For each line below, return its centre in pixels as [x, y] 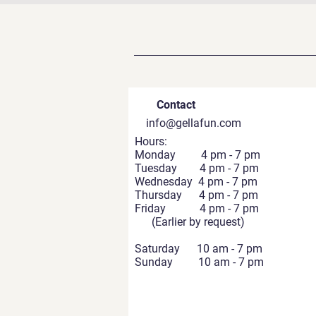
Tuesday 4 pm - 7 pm [197, 168]
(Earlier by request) [190, 222]
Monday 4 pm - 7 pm [197, 155]
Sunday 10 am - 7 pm [199, 262]
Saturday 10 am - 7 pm [199, 249]
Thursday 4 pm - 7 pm [196, 195]
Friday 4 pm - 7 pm [197, 208]
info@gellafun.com [194, 123]
